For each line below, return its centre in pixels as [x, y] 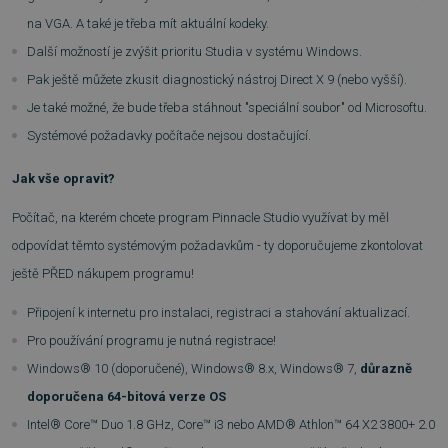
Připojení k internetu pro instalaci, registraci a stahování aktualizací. [218, 312]
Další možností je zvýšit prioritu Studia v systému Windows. [196, 51]
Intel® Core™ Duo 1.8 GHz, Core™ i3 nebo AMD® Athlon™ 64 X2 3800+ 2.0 [231, 424]
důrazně [386, 368]
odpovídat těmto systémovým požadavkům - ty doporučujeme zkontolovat [217, 245]
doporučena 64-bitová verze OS [126, 396]
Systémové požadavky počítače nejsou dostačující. [169, 135]
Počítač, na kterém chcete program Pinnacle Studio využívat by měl [200, 217]
